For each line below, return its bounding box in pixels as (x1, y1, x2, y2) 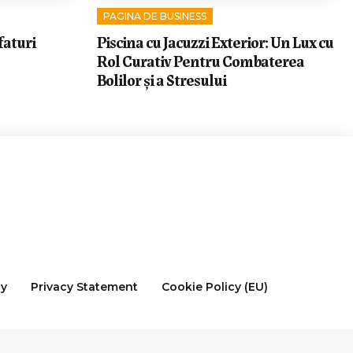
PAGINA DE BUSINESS (102, 10, 206, 23)
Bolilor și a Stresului (96, 68, 226, 91)
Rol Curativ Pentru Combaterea (96, 49, 304, 72)
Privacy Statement (30, 280, 138, 295)
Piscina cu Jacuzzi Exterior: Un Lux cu (96, 30, 333, 54)
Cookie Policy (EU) (161, 280, 268, 295)
